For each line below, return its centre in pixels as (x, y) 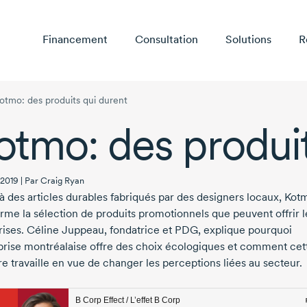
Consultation (166, 40)
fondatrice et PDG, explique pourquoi (199, 230)
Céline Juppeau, (65, 230)
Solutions (248, 40)
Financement (75, 40)
